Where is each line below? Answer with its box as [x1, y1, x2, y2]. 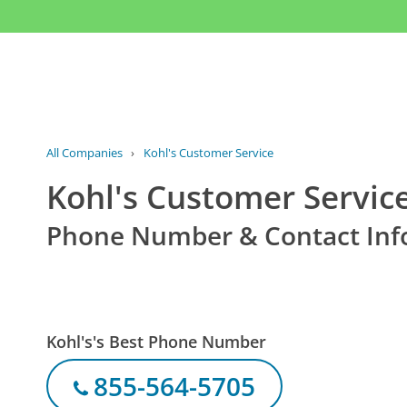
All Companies [46, 144, 124, 162]
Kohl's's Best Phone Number [46, 330, 267, 352]
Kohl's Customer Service [143, 144, 273, 162]
